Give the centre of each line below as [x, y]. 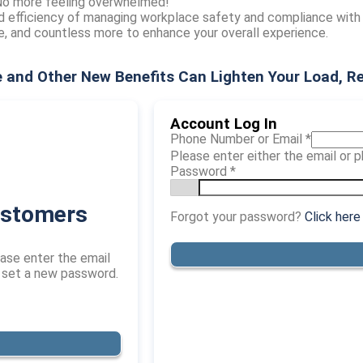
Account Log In [224, 124]
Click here [333, 217]
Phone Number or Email [238, 139]
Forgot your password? [237, 217]
